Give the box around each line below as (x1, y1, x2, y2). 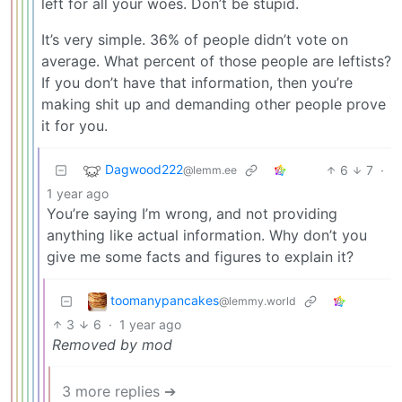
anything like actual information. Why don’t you (47, 225, 367, 244)
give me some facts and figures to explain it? (47, 247, 354, 266)
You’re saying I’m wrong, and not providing (47, 204, 337, 223)
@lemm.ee (183, 162, 237, 177)
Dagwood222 (105, 161, 183, 177)
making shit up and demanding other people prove (41, 94, 386, 113)
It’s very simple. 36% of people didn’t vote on (41, 30, 348, 48)
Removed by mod (52, 335, 172, 354)
